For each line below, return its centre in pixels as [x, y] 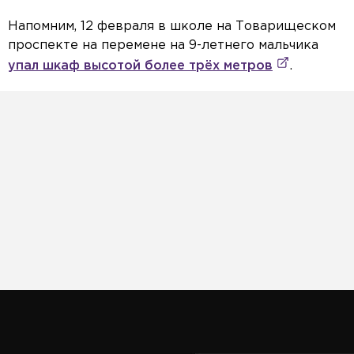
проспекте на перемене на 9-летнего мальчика [163, 46]
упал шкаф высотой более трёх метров [140, 66]
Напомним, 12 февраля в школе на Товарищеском [172, 27]
